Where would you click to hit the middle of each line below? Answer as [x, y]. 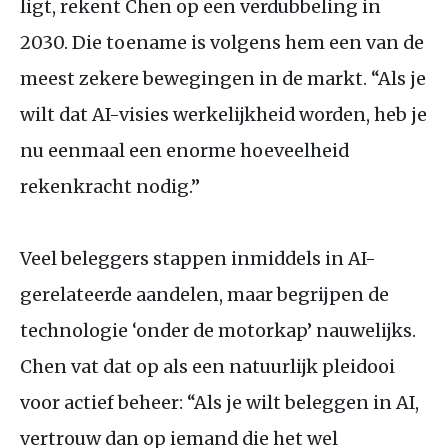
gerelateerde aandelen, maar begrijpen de [204, 294]
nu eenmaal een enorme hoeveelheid [184, 150]
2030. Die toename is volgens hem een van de [222, 42]
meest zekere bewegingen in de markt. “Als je [223, 78]
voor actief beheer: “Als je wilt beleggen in [208, 402]
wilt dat [56, 114]
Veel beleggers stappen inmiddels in [184, 258]
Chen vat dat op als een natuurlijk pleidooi [207, 366]
